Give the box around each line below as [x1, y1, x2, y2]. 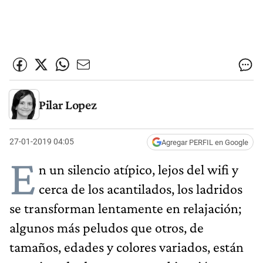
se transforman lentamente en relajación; [9, 200, 241, 216]
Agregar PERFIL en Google [161, 137, 248, 147]
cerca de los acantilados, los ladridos [39, 180, 242, 197]
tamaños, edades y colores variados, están [9, 238, 244, 255]
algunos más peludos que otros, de [9, 219, 204, 235]
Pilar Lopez [39, 97, 97, 112]
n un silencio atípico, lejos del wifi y [39, 161, 238, 177]
